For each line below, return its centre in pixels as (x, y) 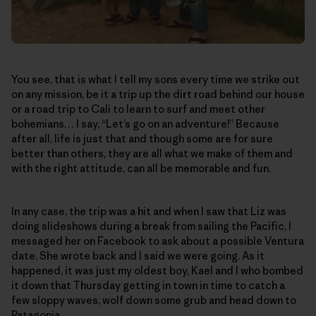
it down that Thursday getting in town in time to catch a (148, 286)
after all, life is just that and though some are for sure (142, 139)
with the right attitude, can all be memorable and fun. (141, 169)
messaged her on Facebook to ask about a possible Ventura (158, 241)
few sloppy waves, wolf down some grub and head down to (154, 300)
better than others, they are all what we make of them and (152, 154)
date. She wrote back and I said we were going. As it (138, 256)
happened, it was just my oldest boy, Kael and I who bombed (157, 271)
